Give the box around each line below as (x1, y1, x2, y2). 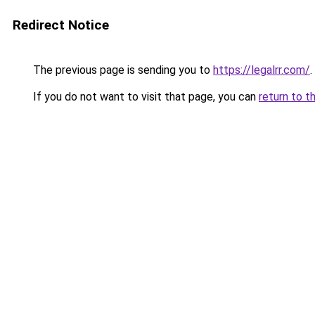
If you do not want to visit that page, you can (30, 90, 259, 103)
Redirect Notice (13, 17, 109, 33)
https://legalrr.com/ (213, 63, 310, 77)
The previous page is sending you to (30, 63, 213, 77)
